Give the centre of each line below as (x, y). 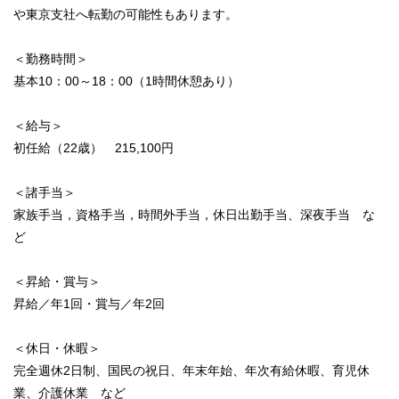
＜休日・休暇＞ (57, 349)
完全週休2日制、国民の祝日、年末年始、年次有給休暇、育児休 (191, 371)
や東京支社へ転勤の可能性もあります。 (126, 15)
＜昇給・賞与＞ (57, 282)
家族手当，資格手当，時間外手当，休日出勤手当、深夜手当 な (194, 215)
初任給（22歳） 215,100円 (94, 148)
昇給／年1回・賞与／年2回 (89, 304)
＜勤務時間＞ (51, 59)
